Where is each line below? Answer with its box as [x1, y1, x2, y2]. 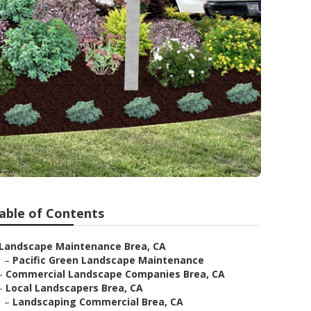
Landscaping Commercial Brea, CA [12, 295, 183, 308]
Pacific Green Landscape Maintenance [12, 253, 204, 267]
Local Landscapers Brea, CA [6, 281, 143, 294]
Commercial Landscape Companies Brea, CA [6, 267, 225, 280]
